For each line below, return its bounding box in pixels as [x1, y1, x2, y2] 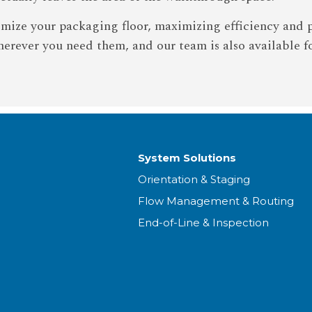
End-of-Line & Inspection [137, 215, 269, 229]
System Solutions [137, 150, 236, 164]
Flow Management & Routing [137, 194, 294, 208]
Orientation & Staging [137, 172, 250, 186]
